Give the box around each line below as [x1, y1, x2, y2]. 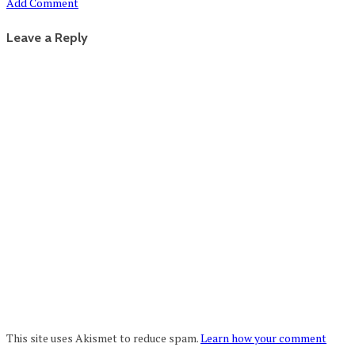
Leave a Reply [6, 29, 88, 45]
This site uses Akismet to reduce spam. [6, 330, 200, 345]
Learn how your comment [200, 330, 326, 345]
